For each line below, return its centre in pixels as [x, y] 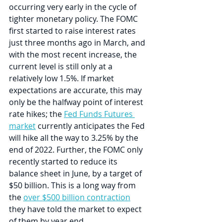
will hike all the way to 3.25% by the [75, 138]
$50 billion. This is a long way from [73, 186]
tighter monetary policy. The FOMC [74, 19]
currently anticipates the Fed [91, 126]
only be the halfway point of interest [77, 102]
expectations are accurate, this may [76, 90]
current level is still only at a [62, 67]
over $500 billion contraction [77, 197]
